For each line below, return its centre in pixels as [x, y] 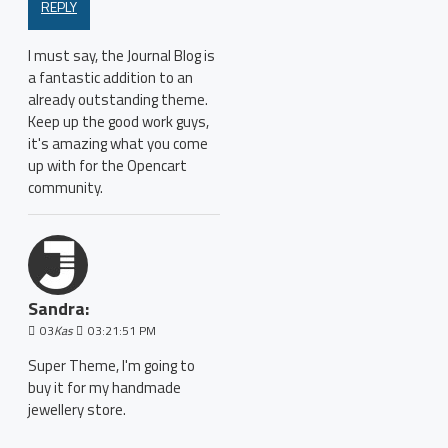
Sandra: [58, 308]
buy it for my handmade [104, 387]
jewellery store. [77, 409]
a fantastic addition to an [110, 77]
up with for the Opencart [107, 165]
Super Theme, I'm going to [111, 365]
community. [65, 187]
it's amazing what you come [118, 143]
